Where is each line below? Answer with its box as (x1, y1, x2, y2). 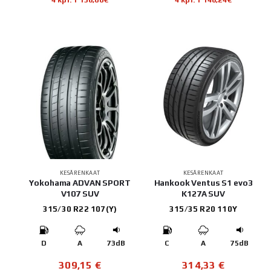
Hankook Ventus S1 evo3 (154, 178, 253, 188)
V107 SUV (60, 189, 99, 199)
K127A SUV (181, 189, 225, 199)
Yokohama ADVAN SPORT (29, 178, 131, 188)
